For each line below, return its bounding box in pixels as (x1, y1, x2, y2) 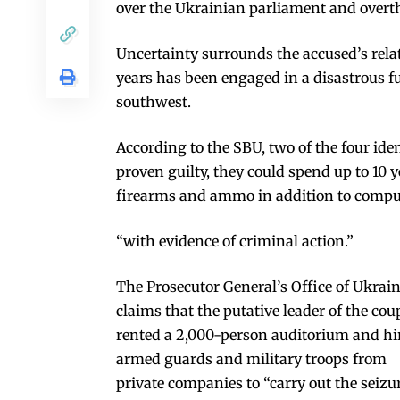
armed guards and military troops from (116, 349, 387, 368)
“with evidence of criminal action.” (116, 231, 354, 250)
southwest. (116, 92, 191, 111)
